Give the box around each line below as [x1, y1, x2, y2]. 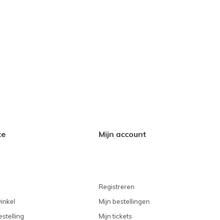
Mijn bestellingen [99, 197, 150, 206]
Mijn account [99, 129, 146, 139]
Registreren [99, 183, 135, 191]
